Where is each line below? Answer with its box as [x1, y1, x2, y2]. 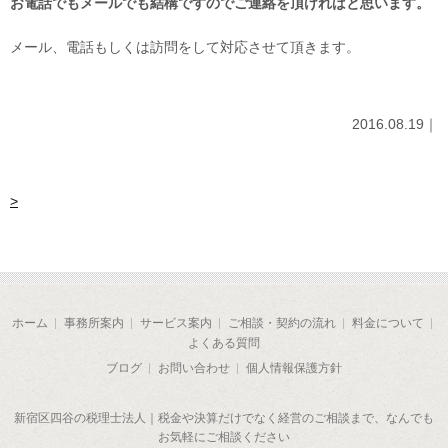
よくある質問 [188, 336, 260, 351]
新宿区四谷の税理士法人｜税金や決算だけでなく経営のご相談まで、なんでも [14, 411, 434, 425]
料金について [351, 316, 424, 331]
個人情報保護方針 [246, 361, 342, 376]
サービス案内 [139, 316, 212, 331]
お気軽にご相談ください [158, 430, 290, 444]
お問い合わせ [158, 361, 230, 376]
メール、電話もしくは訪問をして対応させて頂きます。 [10, 39, 360, 56]
